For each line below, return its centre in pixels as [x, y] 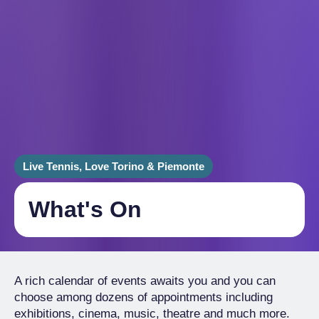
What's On [85, 209]
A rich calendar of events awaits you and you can [145, 281]
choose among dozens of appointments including [143, 297]
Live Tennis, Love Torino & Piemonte [114, 166]
